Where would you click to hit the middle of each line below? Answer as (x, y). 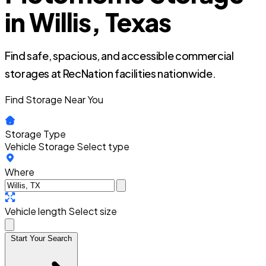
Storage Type (35, 134)
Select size (93, 211)
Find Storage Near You (54, 99)
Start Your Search (41, 238)
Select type (103, 146)
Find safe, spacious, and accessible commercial (119, 56)
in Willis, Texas (88, 22)
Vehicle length (36, 211)
